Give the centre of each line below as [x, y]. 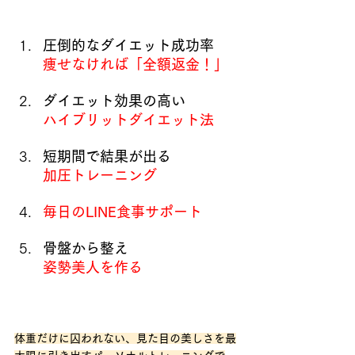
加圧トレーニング [100, 175]
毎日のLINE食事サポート [122, 211]
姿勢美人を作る [93, 267]
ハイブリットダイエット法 [128, 119]
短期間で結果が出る [107, 156]
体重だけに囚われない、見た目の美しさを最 [125, 338]
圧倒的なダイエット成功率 [128, 45]
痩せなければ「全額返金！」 [136, 64]
